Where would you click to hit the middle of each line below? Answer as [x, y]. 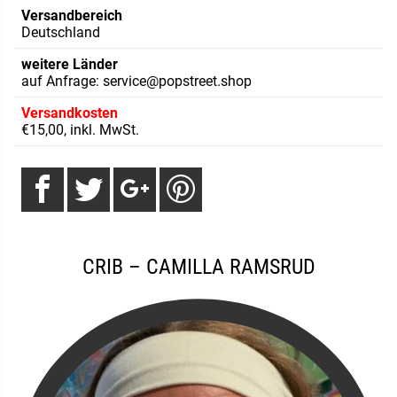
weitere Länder [70, 65]
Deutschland [61, 33]
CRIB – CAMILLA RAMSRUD [198, 267]
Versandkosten [70, 113]
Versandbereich [72, 16]
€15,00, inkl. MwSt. [80, 130]
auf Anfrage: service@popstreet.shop [136, 82]
